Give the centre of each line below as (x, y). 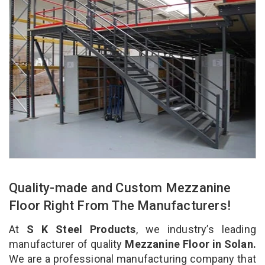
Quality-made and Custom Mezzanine (120, 188)
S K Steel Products (81, 229)
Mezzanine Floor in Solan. (189, 244)
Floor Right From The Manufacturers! (122, 205)
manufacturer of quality (66, 244)
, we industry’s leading (196, 229)
